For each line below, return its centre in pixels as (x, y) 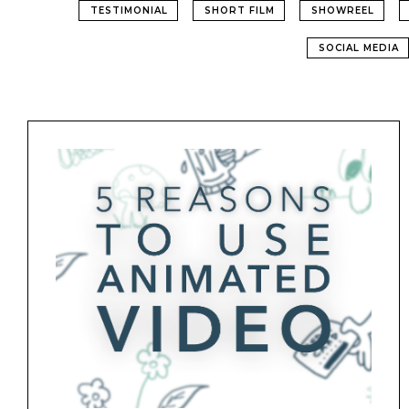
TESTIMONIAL (129, 10)
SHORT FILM (240, 10)
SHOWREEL (343, 10)
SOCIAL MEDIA (358, 48)
